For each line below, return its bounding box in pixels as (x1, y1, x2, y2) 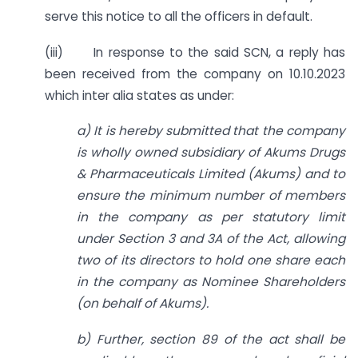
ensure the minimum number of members (77, 187, 345, 205)
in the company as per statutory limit (77, 209, 345, 226)
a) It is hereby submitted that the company (77, 122, 345, 140)
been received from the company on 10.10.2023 (45, 65, 345, 82)
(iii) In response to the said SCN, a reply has (45, 43, 345, 61)
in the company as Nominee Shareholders (77, 273, 345, 291)
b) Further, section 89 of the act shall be (77, 331, 345, 348)
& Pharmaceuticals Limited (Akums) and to (77, 165, 345, 183)
